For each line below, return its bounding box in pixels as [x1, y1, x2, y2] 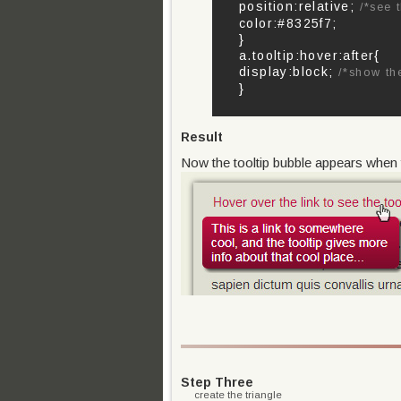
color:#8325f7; [239, 16, 337, 30]
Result [181, 130, 223, 144]
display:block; [239, 64, 338, 79]
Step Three [181, 375, 253, 389]
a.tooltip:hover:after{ [239, 48, 380, 63]
